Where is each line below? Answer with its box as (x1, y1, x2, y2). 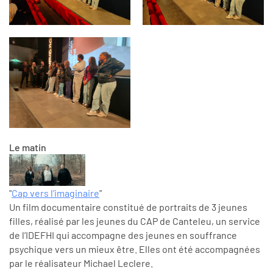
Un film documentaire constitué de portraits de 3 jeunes (9, 201, 247, 213)
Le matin (9, 141, 46, 154)
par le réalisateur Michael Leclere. (9, 257, 153, 269)
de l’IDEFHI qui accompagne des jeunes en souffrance (9, 229, 237, 241)
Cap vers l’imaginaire (12, 187, 99, 199)
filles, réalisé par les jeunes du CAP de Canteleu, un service (9, 215, 260, 227)
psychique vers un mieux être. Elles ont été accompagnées (9, 243, 260, 255)
